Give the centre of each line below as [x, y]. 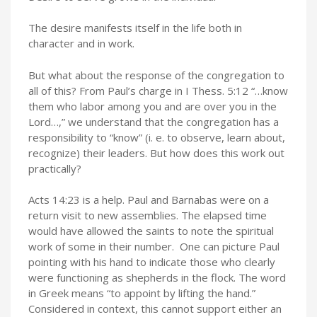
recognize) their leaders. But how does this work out [156, 152]
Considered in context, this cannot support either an [155, 309]
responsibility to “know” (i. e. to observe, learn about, [157, 137]
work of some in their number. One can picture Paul [154, 246]
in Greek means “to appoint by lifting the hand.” [142, 293]
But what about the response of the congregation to [156, 75]
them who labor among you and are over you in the [152, 106]
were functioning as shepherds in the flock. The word [157, 277]
